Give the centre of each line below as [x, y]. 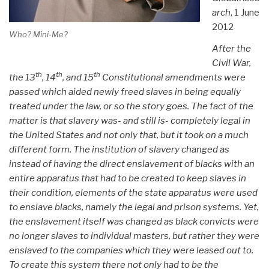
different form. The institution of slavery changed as [119, 149]
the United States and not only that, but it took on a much [129, 135]
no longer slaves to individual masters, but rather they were [134, 236]
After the [231, 48]
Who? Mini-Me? [38, 35]
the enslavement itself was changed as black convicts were [134, 221]
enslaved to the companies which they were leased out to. [131, 250]
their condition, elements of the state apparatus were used [133, 192]
